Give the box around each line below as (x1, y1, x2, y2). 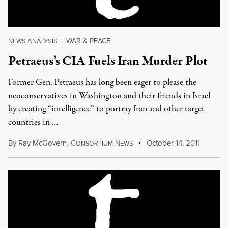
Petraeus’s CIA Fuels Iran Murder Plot (8, 52, 208, 70)
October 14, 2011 (145, 137, 201, 148)
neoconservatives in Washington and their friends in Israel (8, 90, 210, 102)
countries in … (8, 116, 59, 129)
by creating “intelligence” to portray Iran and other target (8, 103, 205, 116)
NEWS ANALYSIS (8, 36, 58, 45)
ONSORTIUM (75, 139, 113, 148)
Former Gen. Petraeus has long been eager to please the (8, 76, 196, 89)
